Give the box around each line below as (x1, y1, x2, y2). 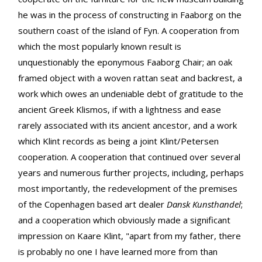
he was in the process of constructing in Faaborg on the (18, 9, 242, 21)
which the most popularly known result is (18, 40, 181, 53)
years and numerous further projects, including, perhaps (18, 167, 244, 179)
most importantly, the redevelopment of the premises (18, 182, 237, 195)
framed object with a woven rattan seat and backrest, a (18, 72, 242, 84)
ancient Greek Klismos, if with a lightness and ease (18, 104, 221, 116)
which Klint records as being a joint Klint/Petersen (18, 135, 219, 147)
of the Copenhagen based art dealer (18, 198, 167, 211)
